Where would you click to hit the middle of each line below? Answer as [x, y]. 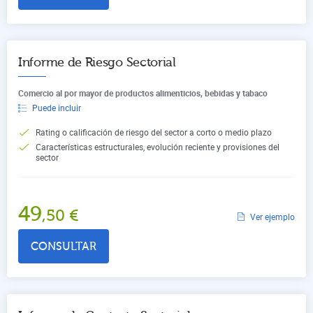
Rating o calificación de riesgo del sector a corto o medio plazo [154, 132]
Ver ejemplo [272, 216]
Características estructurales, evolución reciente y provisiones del [158, 146]
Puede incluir [57, 107]
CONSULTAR [64, 246]
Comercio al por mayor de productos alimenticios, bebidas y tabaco [143, 93]
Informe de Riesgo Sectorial [97, 62]
